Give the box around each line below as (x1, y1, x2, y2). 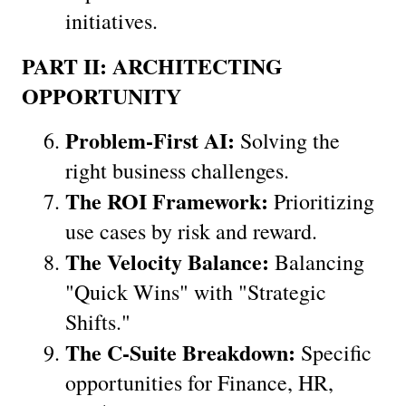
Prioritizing (268, 186, 374, 216)
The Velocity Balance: (65, 245, 269, 277)
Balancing (269, 246, 364, 276)
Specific (295, 337, 372, 367)
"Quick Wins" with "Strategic (65, 276, 326, 306)
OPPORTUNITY (22, 79, 181, 111)
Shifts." (65, 306, 130, 336)
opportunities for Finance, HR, (65, 367, 333, 397)
